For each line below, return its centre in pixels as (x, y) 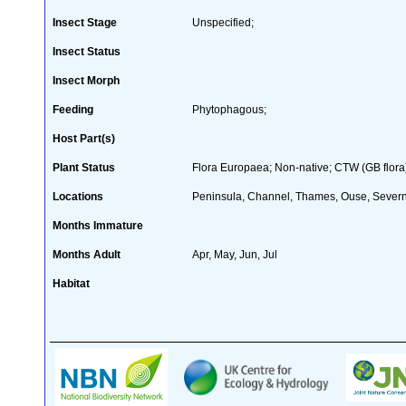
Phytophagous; (229, 109)
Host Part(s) (84, 138)
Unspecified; (223, 22)
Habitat (71, 283)
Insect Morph (86, 80)
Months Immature (98, 225)
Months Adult (87, 254)
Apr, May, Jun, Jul (235, 254)
